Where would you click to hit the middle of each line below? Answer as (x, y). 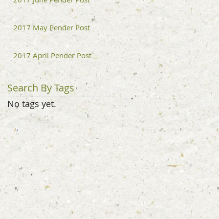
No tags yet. (32, 104)
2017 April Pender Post (52, 55)
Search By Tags (41, 88)
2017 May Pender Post (52, 27)
